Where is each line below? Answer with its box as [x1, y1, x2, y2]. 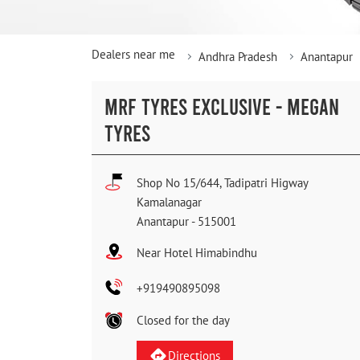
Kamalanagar [137, 194, 202, 211]
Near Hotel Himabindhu [137, 245, 257, 261]
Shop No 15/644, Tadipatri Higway [137, 175, 309, 191]
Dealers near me [92, 47, 175, 63]
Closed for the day [137, 313, 230, 329]
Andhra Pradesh [198, 49, 277, 65]
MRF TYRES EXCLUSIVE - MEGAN [104, 92, 339, 121]
